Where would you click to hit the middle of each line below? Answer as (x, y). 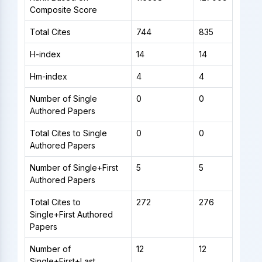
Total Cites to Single (68, 133)
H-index (45, 54)
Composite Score (63, 9)
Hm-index (48, 76)
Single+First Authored (71, 214)
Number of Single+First (74, 167)
